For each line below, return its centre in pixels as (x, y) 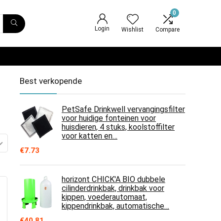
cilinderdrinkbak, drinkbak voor (113, 188)
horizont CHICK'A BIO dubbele (113, 179)
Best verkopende (51, 81)
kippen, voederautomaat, (104, 197)
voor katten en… (90, 136)
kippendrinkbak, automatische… (115, 206)
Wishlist (132, 30)
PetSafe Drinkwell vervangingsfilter (123, 109)
